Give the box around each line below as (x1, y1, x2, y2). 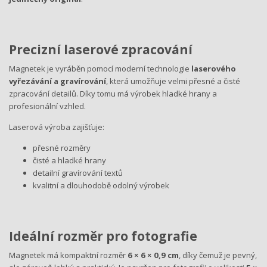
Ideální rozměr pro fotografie (9, 228, 197, 244)
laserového (191, 63, 236, 74)
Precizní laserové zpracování (9, 41, 193, 58)
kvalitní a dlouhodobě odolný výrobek (33, 180, 169, 191)
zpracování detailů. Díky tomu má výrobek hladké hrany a (9, 88, 217, 99)
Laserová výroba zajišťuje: (9, 122, 104, 132)
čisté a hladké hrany (33, 155, 106, 166)
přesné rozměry (33, 142, 91, 153)
